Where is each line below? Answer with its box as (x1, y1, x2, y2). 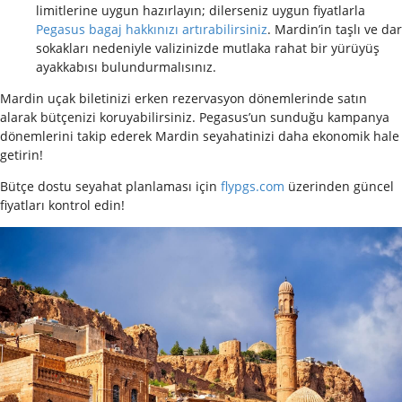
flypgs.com (221, 178, 284, 196)
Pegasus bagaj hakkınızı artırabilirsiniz (36, 21, 267, 39)
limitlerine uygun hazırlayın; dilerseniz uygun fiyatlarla (36, 2, 365, 20)
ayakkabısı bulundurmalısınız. (36, 58, 216, 76)
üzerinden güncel (284, 178, 394, 196)
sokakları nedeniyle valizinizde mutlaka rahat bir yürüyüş (36, 39, 380, 57)
